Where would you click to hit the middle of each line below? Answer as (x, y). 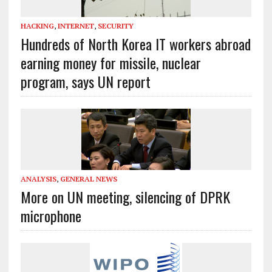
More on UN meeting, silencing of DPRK (125, 197)
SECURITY (115, 26)
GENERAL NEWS (88, 179)
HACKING (37, 26)
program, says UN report (85, 82)
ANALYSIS (38, 179)
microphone (51, 216)
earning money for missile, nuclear (110, 63)
